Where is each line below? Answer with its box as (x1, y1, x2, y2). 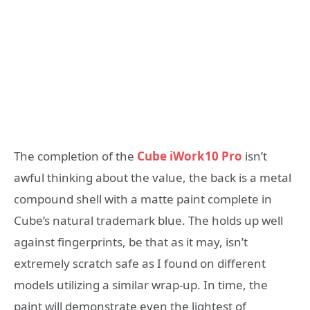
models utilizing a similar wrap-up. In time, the (14, 277, 268, 293)
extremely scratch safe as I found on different (14, 255, 266, 271)
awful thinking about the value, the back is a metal (14, 170, 291, 185)
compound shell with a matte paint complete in (14, 191, 272, 207)
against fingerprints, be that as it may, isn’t (14, 234, 248, 250)
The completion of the (14, 148, 134, 164)
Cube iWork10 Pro (137, 148, 242, 164)
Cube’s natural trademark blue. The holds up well (14, 212, 283, 228)
